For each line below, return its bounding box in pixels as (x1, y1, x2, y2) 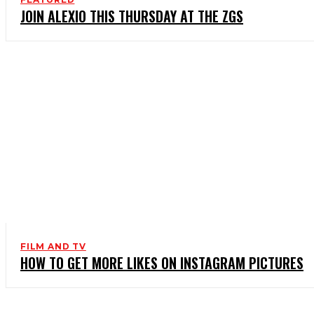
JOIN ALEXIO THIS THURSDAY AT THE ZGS (20, 6, 243, 27)
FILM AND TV (20, 241, 86, 252)
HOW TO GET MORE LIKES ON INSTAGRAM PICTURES (20, 252, 303, 274)
